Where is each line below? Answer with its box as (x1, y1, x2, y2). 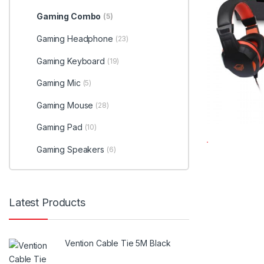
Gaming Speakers (36, 144, 104, 155)
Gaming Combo (36, 11, 101, 22)
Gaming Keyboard (36, 55, 105, 66)
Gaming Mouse (36, 100, 94, 110)
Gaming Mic (36, 78, 81, 88)
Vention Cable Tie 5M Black (65, 237, 171, 248)
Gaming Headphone (36, 34, 113, 44)
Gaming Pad (36, 122, 82, 133)
